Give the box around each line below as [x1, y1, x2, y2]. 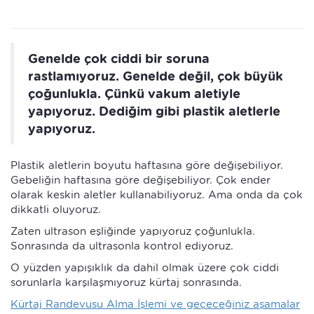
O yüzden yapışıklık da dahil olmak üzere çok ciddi [11, 261, 279, 274]
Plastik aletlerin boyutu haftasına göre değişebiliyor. [11, 158, 283, 172]
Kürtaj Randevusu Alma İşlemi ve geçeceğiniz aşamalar [11, 297, 300, 310]
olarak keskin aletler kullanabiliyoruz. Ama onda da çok [11, 188, 303, 201]
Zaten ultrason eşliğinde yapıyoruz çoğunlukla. [11, 224, 255, 238]
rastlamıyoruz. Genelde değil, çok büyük [28, 68, 283, 83]
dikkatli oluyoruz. [11, 203, 101, 216]
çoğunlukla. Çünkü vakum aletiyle [28, 86, 240, 101]
